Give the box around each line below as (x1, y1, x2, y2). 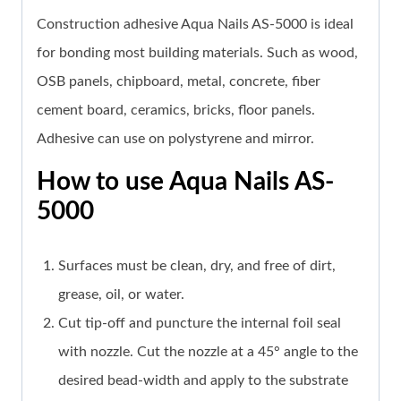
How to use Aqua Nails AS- (37, 169, 334, 195)
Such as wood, (267, 46, 358, 61)
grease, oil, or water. (58, 287, 184, 303)
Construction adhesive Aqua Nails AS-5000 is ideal (37, 17, 354, 32)
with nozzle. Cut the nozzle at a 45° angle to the (58, 345, 358, 360)
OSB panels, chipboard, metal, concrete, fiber (37, 74, 320, 90)
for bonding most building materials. (37, 46, 267, 61)
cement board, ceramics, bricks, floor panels (37, 103, 311, 118)
